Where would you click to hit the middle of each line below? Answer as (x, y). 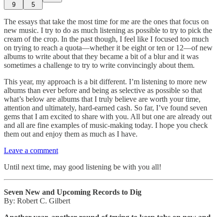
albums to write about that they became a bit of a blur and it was (101, 56)
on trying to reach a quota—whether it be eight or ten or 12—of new (108, 47)
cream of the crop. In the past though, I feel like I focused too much (106, 39)
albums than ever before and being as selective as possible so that (103, 90)
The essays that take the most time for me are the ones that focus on (106, 21)
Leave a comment (31, 150)
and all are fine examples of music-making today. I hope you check (106, 125)
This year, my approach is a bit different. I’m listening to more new (106, 81)
